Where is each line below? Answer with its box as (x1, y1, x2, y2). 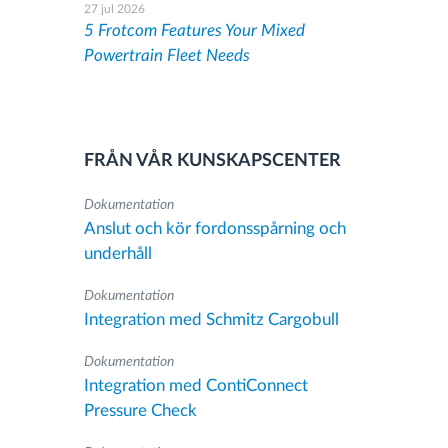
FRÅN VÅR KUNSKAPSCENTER (83, 152, 341, 170)
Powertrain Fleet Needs (83, 47, 250, 64)
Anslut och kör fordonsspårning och (83, 220, 346, 237)
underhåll (83, 245, 152, 262)
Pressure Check (83, 402, 197, 419)
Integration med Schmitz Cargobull (83, 311, 339, 328)
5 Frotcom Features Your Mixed (83, 22, 305, 39)
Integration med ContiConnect (83, 377, 308, 394)
